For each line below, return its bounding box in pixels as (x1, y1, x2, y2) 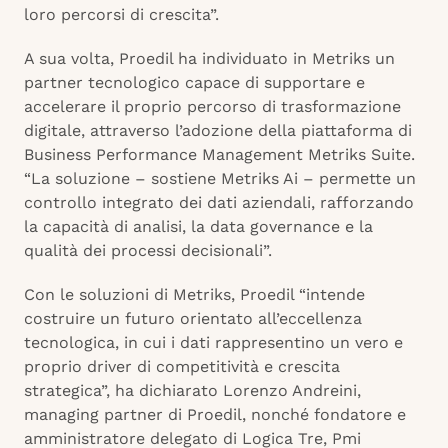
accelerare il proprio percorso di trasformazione (24, 97, 401, 117)
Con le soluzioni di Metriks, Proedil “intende (24, 285, 365, 305)
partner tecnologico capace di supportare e (24, 73, 365, 93)
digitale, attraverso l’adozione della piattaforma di (24, 121, 412, 141)
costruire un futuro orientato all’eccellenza (24, 309, 362, 329)
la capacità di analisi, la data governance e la (24, 217, 373, 237)
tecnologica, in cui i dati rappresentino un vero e (24, 333, 403, 353)
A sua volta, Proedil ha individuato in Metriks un (24, 49, 395, 69)
